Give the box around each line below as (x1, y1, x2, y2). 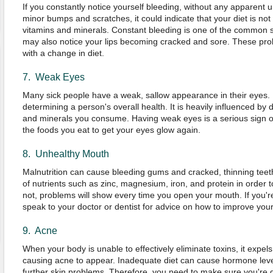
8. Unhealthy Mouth (22, 149, 109, 159)
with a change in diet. (22, 48, 104, 58)
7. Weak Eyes (22, 72, 85, 82)
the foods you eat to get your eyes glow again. (22, 125, 200, 135)
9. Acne (22, 225, 57, 236)
